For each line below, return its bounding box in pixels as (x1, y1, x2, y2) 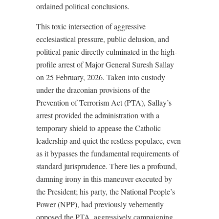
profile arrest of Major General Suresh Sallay (36, 59, 174, 69)
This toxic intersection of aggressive (36, 21, 146, 31)
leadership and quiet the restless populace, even (36, 135, 181, 146)
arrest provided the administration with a (36, 110, 159, 120)
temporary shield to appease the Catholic (36, 123, 161, 133)
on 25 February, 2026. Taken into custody (36, 72, 165, 82)
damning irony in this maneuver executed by (36, 174, 172, 184)
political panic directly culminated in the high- (36, 46, 177, 57)
